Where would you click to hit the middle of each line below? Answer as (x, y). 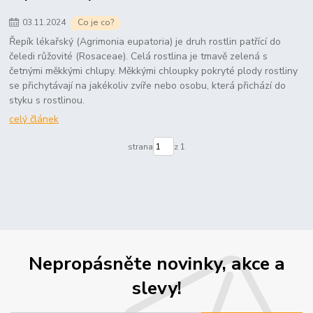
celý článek (34, 119)
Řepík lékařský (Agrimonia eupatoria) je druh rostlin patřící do (145, 41)
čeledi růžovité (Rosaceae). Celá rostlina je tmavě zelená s (139, 56)
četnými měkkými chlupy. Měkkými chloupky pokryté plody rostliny (154, 71)
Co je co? (96, 23)
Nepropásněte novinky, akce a (156, 263)
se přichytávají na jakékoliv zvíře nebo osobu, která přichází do (148, 85)
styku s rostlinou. (47, 100)
